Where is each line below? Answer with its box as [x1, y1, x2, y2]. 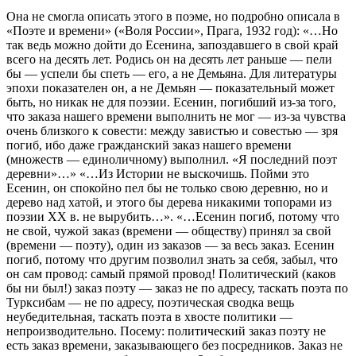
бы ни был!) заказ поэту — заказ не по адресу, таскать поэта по [6, 281, 348, 295]
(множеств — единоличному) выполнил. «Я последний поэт [6, 152, 337, 166]
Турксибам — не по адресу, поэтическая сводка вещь [6, 295, 294, 309]
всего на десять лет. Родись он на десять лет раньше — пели [6, 52, 332, 66]
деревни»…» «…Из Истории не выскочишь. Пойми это [6, 166, 309, 180]
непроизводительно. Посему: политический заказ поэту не [6, 323, 326, 338]
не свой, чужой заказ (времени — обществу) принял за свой [6, 223, 331, 238]
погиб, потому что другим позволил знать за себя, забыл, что [6, 252, 338, 266]
